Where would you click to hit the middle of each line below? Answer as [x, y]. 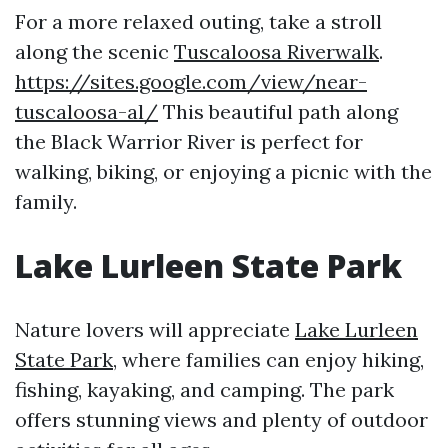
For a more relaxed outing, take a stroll [198, 22]
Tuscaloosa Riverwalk [276, 52]
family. [46, 202]
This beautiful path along [278, 112]
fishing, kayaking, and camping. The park [204, 390]
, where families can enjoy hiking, [268, 360]
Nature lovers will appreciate [155, 330]
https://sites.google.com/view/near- [191, 82]
